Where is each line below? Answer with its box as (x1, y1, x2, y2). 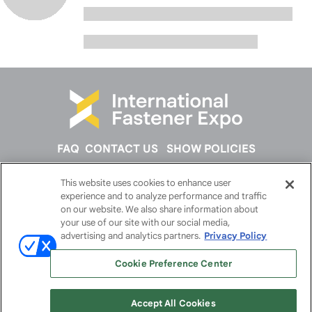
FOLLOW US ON (115, 188, 197, 203)
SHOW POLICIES (166, 141, 256, 156)
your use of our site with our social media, (61, 217, 231, 228)
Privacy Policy (204, 230, 267, 242)
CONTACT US (84, 141, 158, 156)
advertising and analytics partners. (61, 230, 201, 242)
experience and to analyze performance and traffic (61, 190, 267, 202)
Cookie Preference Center (114, 258, 233, 270)
